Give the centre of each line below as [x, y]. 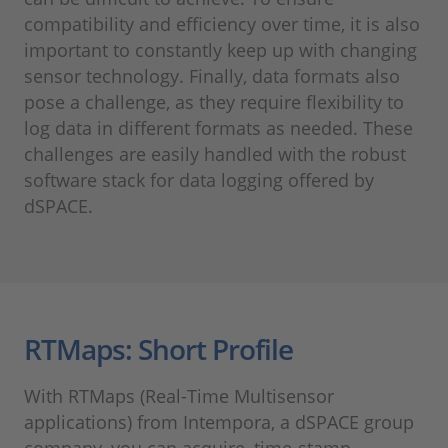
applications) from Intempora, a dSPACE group [219, 422]
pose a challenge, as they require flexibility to [214, 102]
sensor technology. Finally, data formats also [212, 76]
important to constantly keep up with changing [220, 50]
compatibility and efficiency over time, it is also [222, 24]
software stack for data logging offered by [199, 180]
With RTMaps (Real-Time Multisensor [179, 396]
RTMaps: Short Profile [158, 349]
